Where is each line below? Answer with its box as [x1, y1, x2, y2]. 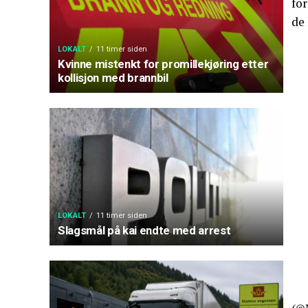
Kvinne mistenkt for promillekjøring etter [58, 57, 269, 71]
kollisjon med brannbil [58, 71, 168, 85]
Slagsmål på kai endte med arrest [58, 223, 231, 237]
